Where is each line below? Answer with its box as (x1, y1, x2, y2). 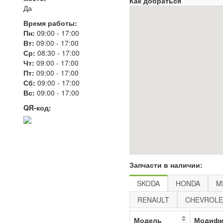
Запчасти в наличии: (129, 160, 203, 170)
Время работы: (23, 18, 77, 28)
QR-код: (23, 103, 51, 112)
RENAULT (137, 195, 170, 205)
